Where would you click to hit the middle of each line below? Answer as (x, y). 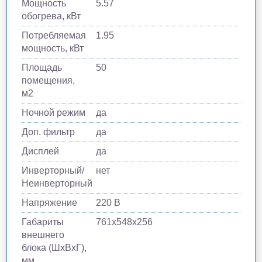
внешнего (43, 235)
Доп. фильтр (48, 132)
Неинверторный (57, 183)
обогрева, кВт (51, 16)
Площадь (42, 67)
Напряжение (49, 202)
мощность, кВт (53, 48)
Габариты (43, 222)
